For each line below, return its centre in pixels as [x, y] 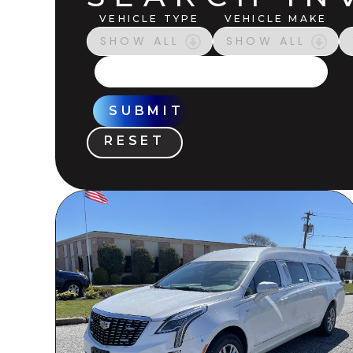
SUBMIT [147, 111]
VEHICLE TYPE [150, 19]
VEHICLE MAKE [276, 19]
